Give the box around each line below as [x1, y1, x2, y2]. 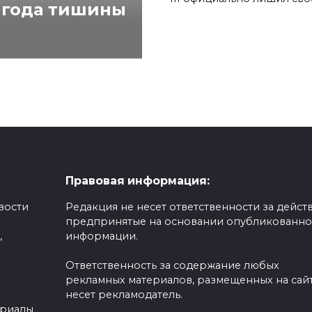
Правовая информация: [65, 174, 210, 188]
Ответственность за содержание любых [65, 259, 279, 272]
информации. [65, 230, 138, 242]
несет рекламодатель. [65, 288, 182, 301]
